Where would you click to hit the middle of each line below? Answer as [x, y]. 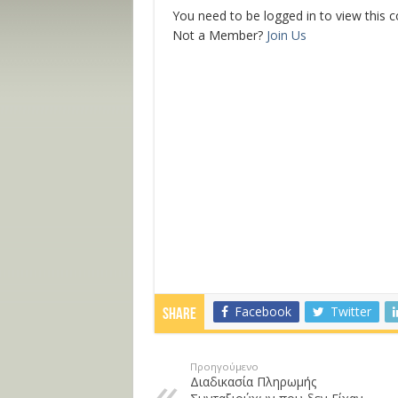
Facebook [263, 311]
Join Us [286, 35]
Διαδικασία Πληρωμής [253, 382]
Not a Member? [219, 35]
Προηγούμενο [224, 366]
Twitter [350, 311]
